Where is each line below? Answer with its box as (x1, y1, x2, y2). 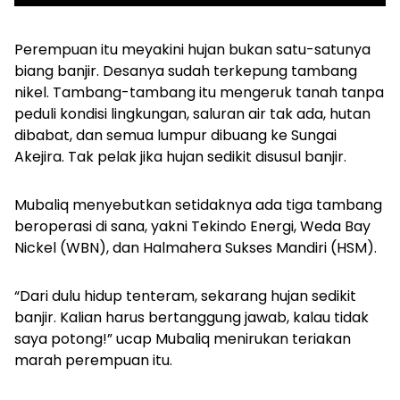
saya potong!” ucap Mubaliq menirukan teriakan (14, 329, 351, 349)
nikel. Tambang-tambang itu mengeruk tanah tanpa (14, 82, 384, 103)
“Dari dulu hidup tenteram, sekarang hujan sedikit (14, 286, 356, 306)
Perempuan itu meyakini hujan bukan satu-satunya (14, 39, 371, 60)
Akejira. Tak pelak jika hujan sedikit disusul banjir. (14, 146, 346, 167)
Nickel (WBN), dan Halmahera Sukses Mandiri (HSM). (14, 237, 380, 258)
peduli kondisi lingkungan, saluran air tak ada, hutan (14, 104, 371, 124)
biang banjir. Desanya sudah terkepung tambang (14, 61, 357, 81)
